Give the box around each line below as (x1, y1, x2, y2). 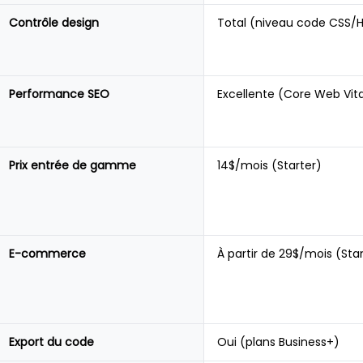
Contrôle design (9, 15, 100, 31)
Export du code (9, 334, 95, 350)
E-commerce (9, 246, 87, 262)
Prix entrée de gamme (9, 157, 137, 173)
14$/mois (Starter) (217, 157, 322, 173)
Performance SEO (9, 86, 110, 102)
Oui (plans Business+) (217, 334, 340, 350)
